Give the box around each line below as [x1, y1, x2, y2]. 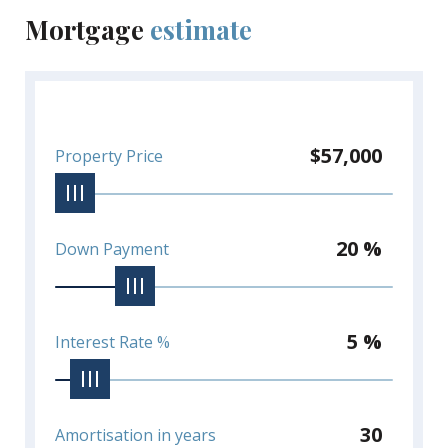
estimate [150, 11, 252, 47]
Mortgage [25, 11, 150, 47]
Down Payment [55, 237, 169, 260]
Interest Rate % [55, 330, 170, 353]
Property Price [55, 144, 163, 167]
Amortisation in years [55, 423, 216, 446]
